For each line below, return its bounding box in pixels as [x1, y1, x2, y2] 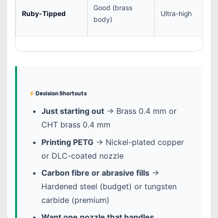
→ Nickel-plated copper [93, 137, 184, 147]
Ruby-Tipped [22, 10, 66, 18]
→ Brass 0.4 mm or [104, 106, 177, 116]
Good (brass [93, 4, 132, 12]
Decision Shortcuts [34, 91, 87, 97]
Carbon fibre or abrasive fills [41, 167, 149, 178]
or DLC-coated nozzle [41, 150, 124, 161]
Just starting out [41, 106, 104, 116]
